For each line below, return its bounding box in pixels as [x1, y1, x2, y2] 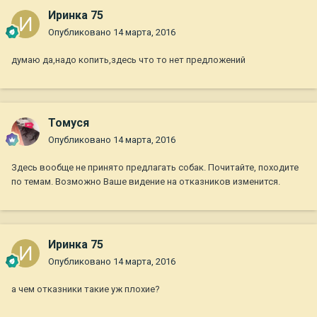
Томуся [48, 116, 89, 130]
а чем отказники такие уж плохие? [11, 284, 160, 295]
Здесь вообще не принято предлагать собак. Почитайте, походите [11, 162, 299, 173]
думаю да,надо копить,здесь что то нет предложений [11, 54, 246, 66]
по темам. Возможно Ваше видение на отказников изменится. [11, 176, 280, 188]
